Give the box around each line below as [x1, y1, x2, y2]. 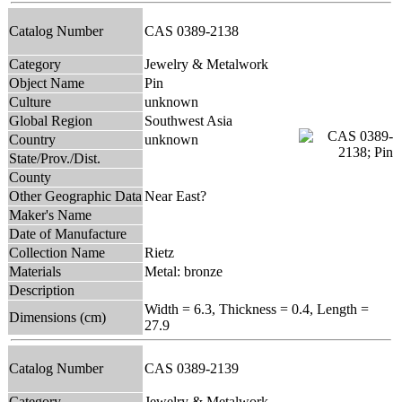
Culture [9, 93, 51, 109]
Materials [9, 263, 61, 279]
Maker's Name [9, 206, 92, 223]
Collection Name [9, 244, 105, 260]
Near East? [144, 188, 206, 204]
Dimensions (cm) [9, 309, 106, 325]
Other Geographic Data [9, 188, 142, 204]
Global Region [9, 112, 92, 128]
